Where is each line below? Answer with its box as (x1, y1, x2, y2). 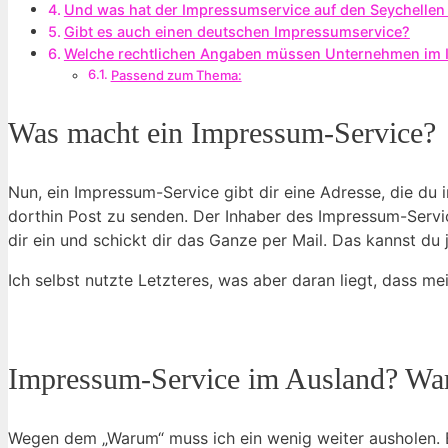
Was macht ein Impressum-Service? (8, 115, 436, 149)
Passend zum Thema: (110, 66, 242, 83)
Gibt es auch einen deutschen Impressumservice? (63, 22, 410, 40)
